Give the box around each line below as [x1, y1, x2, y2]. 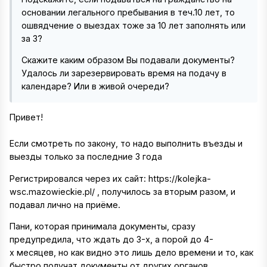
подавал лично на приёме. [10, 199, 120, 210]
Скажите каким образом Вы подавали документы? [21, 55, 235, 66]
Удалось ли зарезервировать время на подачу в [21, 68, 226, 79]
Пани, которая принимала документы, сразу [10, 221, 195, 231]
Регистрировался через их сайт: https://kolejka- [10, 173, 211, 184]
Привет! [10, 112, 45, 123]
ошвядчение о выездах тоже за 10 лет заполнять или [21, 20, 246, 30]
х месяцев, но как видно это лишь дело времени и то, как [10, 247, 253, 257]
